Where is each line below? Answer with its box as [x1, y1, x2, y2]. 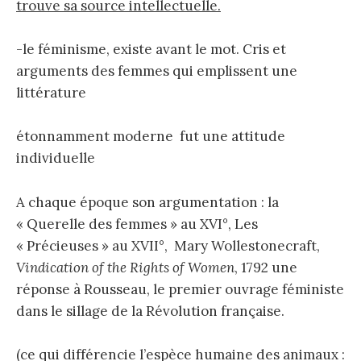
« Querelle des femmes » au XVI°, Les [16, 214, 258, 233]
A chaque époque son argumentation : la [16, 193, 279, 211]
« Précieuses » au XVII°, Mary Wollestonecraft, [16, 236, 320, 255]
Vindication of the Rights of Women [16, 258, 234, 276]
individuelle [16, 149, 95, 168]
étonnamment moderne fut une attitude [16, 127, 285, 146]
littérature [16, 84, 86, 102]
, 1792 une [234, 258, 297, 276]
